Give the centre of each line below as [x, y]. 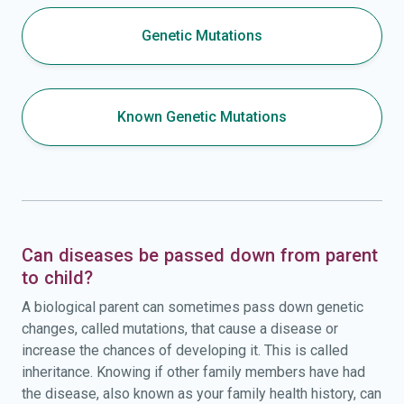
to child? [57, 278]
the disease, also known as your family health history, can [202, 394]
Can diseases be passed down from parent [200, 256]
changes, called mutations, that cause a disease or [180, 329]
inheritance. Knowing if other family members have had [193, 372]
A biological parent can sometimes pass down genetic [193, 308]
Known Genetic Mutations [202, 116]
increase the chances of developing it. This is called [185, 351]
